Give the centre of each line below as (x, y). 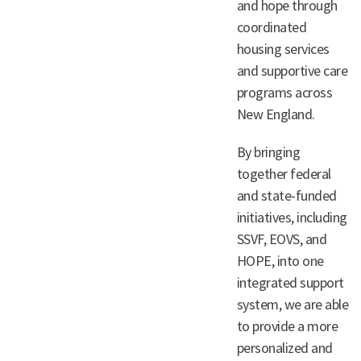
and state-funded (286, 195)
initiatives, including (292, 217)
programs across (284, 92)
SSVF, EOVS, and (282, 239)
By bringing (268, 152)
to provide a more (287, 326)
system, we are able (293, 304)
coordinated (272, 27)
